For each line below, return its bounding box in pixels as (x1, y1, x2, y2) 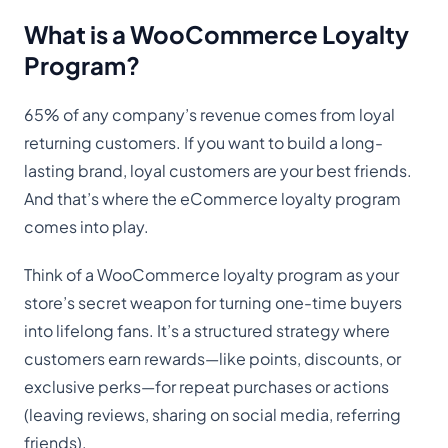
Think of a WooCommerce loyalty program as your (24, 264, 399, 286)
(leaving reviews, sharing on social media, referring (24, 404, 401, 426)
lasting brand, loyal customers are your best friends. (24, 160, 412, 182)
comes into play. (24, 216, 149, 238)
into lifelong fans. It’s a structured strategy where (24, 320, 390, 342)
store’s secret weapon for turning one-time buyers (24, 292, 402, 314)
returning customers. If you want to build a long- (24, 132, 383, 154)
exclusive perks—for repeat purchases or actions (24, 376, 389, 398)
